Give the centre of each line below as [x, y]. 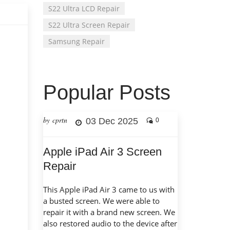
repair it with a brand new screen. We [109, 212]
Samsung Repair [76, 42]
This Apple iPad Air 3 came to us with [109, 190]
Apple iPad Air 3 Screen [102, 152]
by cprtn [55, 120]
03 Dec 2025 [112, 121]
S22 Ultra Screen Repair [89, 25]
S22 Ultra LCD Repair [84, 9]
